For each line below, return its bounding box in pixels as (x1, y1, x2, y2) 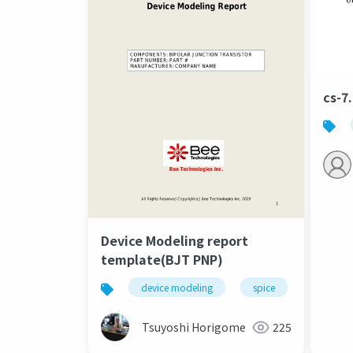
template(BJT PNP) (101, 250, 223, 269)
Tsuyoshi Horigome (142, 319, 246, 336)
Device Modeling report (101, 231, 248, 251)
